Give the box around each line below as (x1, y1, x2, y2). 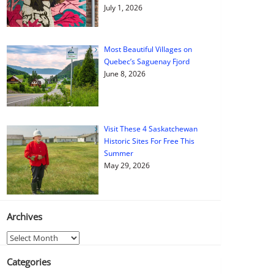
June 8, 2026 (103, 68, 146, 79)
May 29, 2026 (103, 160, 150, 171)
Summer (103, 148, 133, 159)
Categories (6, 255, 51, 268)
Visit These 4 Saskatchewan (103, 124, 198, 135)
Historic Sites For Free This (103, 136, 194, 147)
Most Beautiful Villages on (103, 43, 192, 54)
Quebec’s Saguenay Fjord (103, 56, 190, 67)
